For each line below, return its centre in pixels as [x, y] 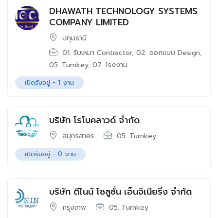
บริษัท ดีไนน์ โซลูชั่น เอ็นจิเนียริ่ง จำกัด [120, 192]
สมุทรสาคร [78, 136]
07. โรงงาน [110, 65]
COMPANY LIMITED [89, 22]
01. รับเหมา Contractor [97, 53]
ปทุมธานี [74, 38]
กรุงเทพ [74, 208]
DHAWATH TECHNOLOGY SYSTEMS [123, 11]
